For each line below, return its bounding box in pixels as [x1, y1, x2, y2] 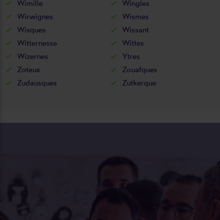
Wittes [122, 38, 144, 48]
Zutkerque [122, 78, 156, 87]
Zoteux [17, 64, 40, 74]
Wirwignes [17, 11, 53, 21]
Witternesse [17, 38, 57, 48]
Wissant [122, 25, 149, 34]
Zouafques [122, 64, 157, 74]
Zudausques [17, 78, 57, 87]
